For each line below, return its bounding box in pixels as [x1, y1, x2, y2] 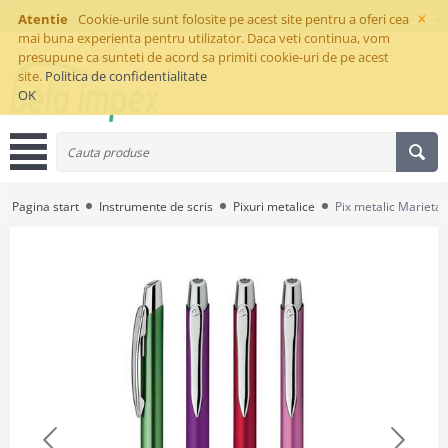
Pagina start [12, 198, 79, 215]
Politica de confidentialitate [45, 67, 207, 85]
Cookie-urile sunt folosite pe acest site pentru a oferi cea [75, 10, 409, 28]
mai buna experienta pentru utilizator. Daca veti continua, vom [18, 29, 390, 47]
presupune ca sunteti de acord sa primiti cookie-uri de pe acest [18, 48, 389, 66]
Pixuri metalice [233, 198, 315, 215]
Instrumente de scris [99, 198, 213, 215]
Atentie [18, 10, 68, 28]
